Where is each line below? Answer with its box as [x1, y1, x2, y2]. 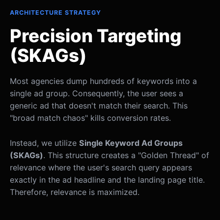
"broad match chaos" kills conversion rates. [10, 113, 171, 123]
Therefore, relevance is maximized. [10, 187, 139, 197]
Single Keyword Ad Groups [79, 137, 183, 148]
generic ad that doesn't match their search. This [10, 101, 188, 111]
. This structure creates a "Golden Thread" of [43, 150, 209, 160]
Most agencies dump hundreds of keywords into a [10, 76, 197, 86]
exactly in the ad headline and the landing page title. [10, 174, 205, 185]
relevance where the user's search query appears [10, 162, 192, 172]
